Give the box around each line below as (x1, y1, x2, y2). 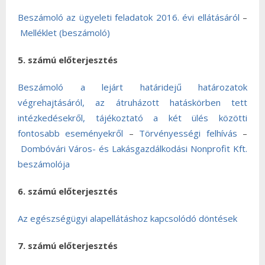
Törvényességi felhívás (139, 127, 237, 139)
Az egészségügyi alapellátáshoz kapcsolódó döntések (18, 212, 237, 224)
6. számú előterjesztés (18, 185, 118, 197)
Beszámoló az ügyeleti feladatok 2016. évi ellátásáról (18, 11, 240, 23)
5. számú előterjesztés (18, 54, 118, 66)
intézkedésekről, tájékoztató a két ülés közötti (18, 112, 247, 124)
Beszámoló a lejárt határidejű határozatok (18, 81, 247, 93)
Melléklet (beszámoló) (20, 27, 110, 38)
